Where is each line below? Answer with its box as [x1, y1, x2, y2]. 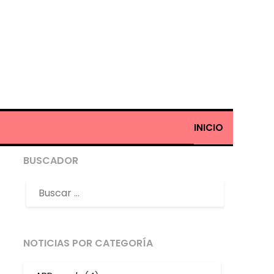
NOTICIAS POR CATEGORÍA [23, 236, 153, 251]
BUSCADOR [23, 154, 78, 168]
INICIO [193, 120, 223, 134]
